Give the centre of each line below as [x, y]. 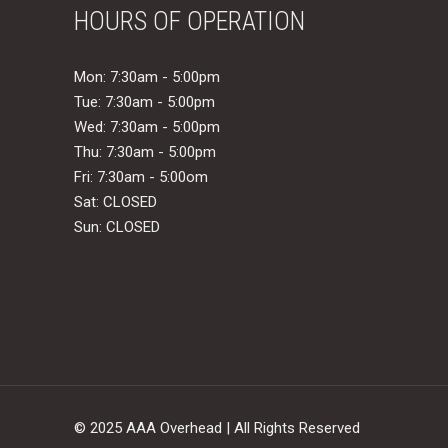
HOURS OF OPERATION [189, 21]
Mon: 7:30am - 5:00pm [147, 77]
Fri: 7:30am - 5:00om [141, 177]
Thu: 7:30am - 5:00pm [145, 152]
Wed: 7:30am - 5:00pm [147, 127]
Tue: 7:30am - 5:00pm [144, 102]
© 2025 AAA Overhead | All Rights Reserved [217, 428]
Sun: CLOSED [117, 227]
